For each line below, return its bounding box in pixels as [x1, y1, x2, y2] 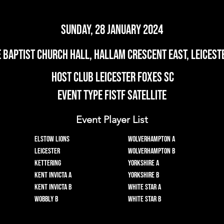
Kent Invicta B [34, 182, 71, 192]
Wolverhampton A [128, 134, 175, 144]
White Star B [128, 194, 161, 204]
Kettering [34, 158, 61, 168]
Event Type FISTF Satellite [57, 88, 166, 103]
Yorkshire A [128, 158, 159, 168]
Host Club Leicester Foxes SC [51, 70, 174, 85]
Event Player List [76, 113, 148, 125]
